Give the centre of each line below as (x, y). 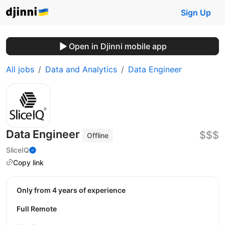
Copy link (28, 162)
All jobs (20, 69)
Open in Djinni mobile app (118, 46)
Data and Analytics (81, 69)
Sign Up (196, 13)
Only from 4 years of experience (74, 190)
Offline (98, 135)
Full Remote (37, 209)
